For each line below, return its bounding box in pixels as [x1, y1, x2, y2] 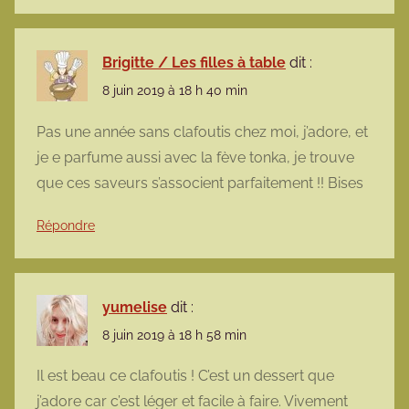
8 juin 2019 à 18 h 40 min [102, 83, 247, 99]
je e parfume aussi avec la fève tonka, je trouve [37, 148, 354, 166]
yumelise [102, 298, 167, 316]
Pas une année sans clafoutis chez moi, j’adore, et [37, 122, 368, 141]
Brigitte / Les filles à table [102, 54, 286, 72]
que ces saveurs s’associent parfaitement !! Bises [37, 173, 363, 192]
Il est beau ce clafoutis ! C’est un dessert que [37, 366, 334, 384]
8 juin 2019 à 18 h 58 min [102, 327, 246, 342]
